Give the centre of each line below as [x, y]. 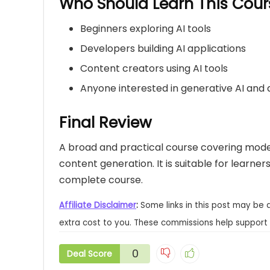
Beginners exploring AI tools [146, 29]
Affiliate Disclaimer [98, 206]
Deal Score [89, 254]
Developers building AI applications [163, 49]
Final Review [105, 123]
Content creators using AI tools [154, 69]
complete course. [101, 180]
